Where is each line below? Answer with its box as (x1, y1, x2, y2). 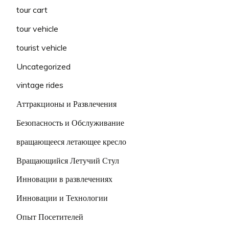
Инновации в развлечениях (16, 174, 112, 185)
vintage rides (16, 80, 63, 90)
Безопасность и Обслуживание (16, 117, 124, 128)
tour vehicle (16, 23, 58, 34)
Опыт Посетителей (16, 211, 83, 222)
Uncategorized (16, 61, 71, 72)
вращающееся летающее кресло (16, 136, 126, 147)
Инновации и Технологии (16, 193, 108, 203)
